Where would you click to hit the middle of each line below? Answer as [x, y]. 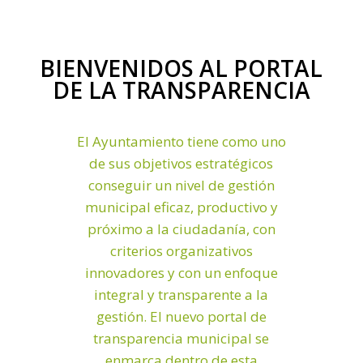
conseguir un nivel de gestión [181, 185]
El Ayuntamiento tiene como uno [181, 141]
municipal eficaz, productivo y [181, 207]
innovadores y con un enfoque [181, 272]
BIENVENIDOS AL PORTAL [181, 68]
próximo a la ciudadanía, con [181, 228]
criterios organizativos [181, 250]
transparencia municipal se [181, 338]
